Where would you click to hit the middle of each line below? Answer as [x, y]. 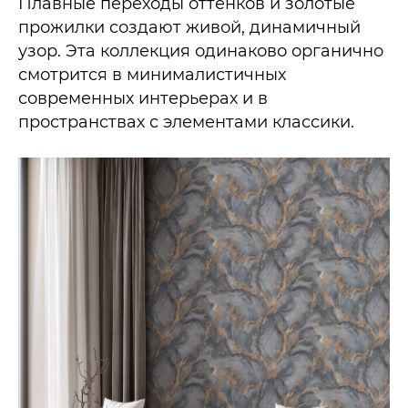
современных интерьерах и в [143, 98]
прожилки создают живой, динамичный [189, 27]
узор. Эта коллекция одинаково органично [201, 51]
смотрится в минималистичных [152, 74]
